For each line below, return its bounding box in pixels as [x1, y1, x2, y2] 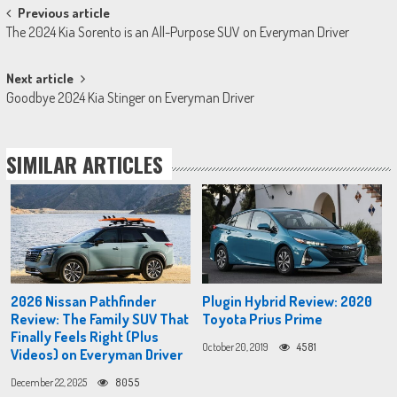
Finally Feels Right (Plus [10, 327, 159, 346]
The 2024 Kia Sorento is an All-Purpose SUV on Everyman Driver [5, 23, 349, 42]
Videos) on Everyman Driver [10, 345, 183, 363]
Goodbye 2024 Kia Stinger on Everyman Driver [5, 89, 254, 107]
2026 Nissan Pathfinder [10, 292, 156, 310]
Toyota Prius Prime [201, 309, 323, 328]
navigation [4, 27, 97, 60]
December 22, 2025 [10, 375, 87, 389]
